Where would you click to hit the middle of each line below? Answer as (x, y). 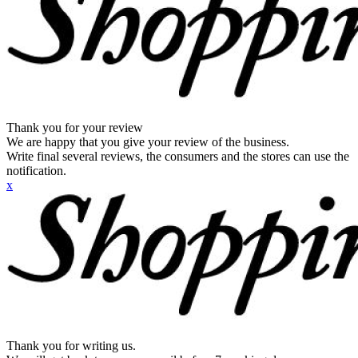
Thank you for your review (75, 127)
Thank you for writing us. (71, 346)
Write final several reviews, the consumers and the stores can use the (178, 156)
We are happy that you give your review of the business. (148, 142)
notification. (36, 171)
